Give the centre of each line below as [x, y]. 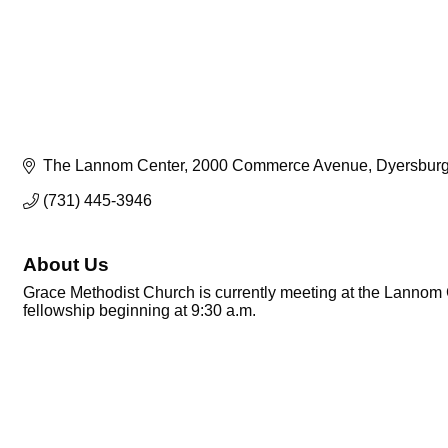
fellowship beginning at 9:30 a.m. [139, 311]
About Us [66, 265]
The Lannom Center [113, 166]
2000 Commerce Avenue [280, 166]
